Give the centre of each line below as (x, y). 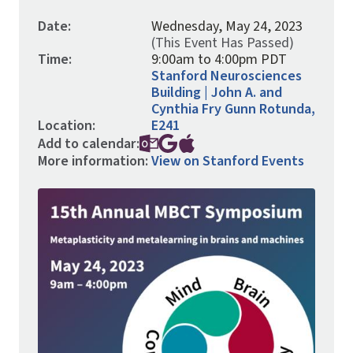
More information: (93, 161)
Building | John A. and (217, 93)
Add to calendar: (89, 143)
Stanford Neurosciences (227, 76)
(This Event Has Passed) (223, 43)
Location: (67, 126)
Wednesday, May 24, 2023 (227, 26)
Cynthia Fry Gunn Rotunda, (233, 109)
